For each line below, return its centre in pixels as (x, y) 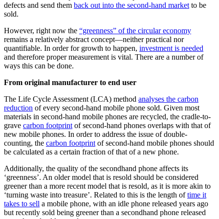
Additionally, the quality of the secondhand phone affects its (96, 169)
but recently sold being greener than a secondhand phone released (105, 213)
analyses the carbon (168, 99)
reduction (18, 108)
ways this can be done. (39, 66)
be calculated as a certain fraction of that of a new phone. (91, 152)
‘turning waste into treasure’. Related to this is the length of (96, 195)
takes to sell (22, 204)
